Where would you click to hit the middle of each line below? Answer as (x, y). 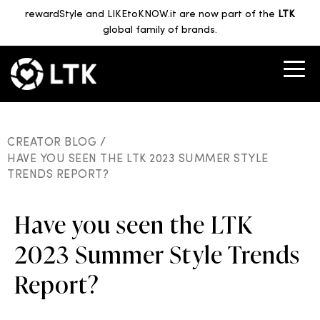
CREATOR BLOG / (58, 143)
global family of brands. (160, 30)
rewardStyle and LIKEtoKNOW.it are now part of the (151, 15)
